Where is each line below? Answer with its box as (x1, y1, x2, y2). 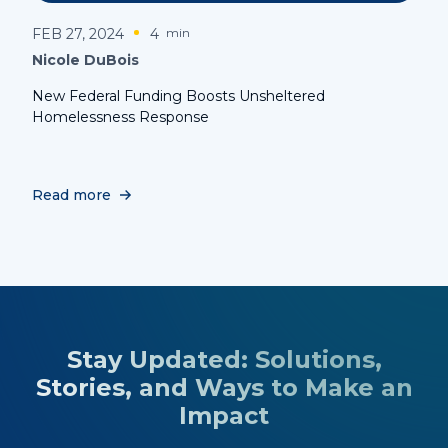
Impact (179, 400, 269, 430)
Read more (32, 185, 111, 204)
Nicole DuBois (32, 50, 139, 69)
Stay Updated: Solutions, (66, 344, 382, 374)
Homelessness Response (32, 107, 209, 126)
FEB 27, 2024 (32, 24, 124, 43)
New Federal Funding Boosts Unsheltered (32, 86, 325, 105)
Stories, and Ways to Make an (35, 372, 413, 402)
